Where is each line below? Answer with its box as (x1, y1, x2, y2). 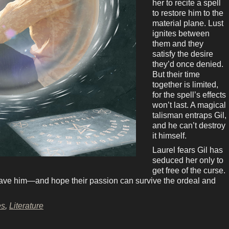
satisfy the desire (152, 50, 213, 59)
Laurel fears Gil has (152, 146, 223, 155)
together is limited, (152, 80, 218, 89)
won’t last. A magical (152, 101, 226, 110)
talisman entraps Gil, (152, 111, 226, 120)
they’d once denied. (152, 60, 223, 69)
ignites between (152, 29, 210, 38)
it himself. (152, 131, 187, 141)
